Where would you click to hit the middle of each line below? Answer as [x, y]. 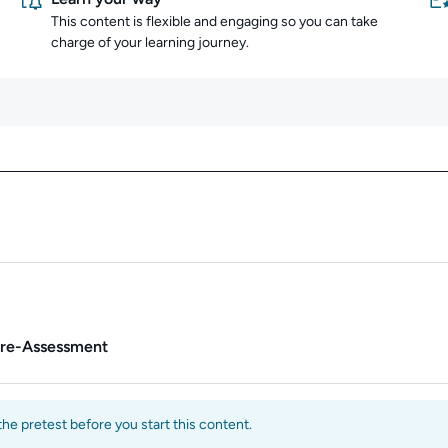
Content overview [321, 201]
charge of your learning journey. [150, 42]
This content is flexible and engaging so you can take [214, 21]
